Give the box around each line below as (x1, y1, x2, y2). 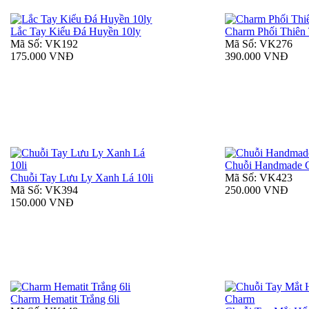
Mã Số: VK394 (10, 184, 79, 197)
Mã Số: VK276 (225, 38, 293, 50)
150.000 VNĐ (10, 197, 74, 209)
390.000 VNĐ (225, 50, 289, 63)
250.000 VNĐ (225, 184, 289, 197)
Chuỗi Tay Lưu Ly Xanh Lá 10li (10, 172, 154, 184)
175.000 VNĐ (10, 50, 74, 63)
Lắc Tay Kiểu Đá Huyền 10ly (10, 26, 141, 38)
